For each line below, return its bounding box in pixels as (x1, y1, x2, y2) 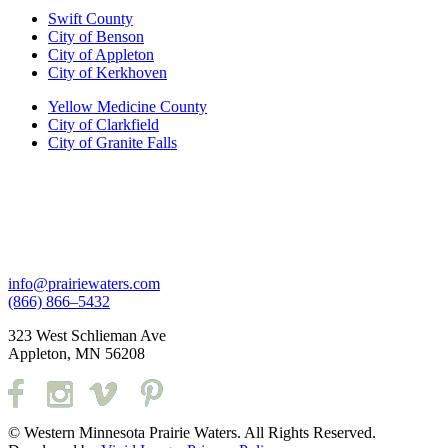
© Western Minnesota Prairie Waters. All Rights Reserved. (8, 423, 376, 441)
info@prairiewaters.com (8, 274, 160, 292)
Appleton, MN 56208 (8, 344, 145, 362)
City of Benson (48, 27, 144, 45)
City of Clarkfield (48, 115, 159, 133)
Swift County (48, 9, 133, 27)
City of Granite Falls (48, 133, 177, 151)
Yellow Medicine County (48, 97, 207, 115)
